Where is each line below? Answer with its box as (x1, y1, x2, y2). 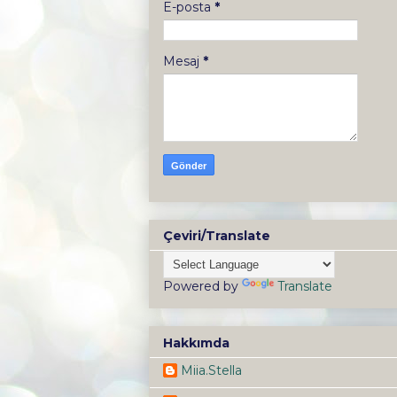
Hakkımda (163, 334, 230, 351)
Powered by (163, 278, 242, 295)
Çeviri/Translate (163, 228, 270, 245)
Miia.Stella (181, 362, 242, 378)
